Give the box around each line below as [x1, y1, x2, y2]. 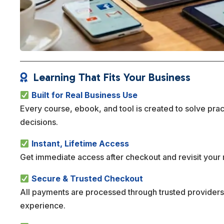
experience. [20, 200, 66, 211]
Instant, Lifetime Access [31, 138, 129, 149]
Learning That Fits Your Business [33, 70, 191, 84]
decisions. [20, 117, 58, 127]
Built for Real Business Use [31, 90, 137, 100]
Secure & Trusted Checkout [31, 173, 143, 184]
